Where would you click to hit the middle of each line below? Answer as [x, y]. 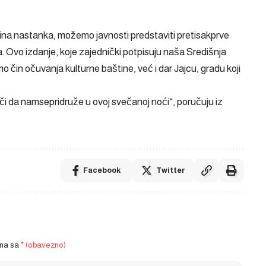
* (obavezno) [43, 245]
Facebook [102, 170]
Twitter [170, 170]
